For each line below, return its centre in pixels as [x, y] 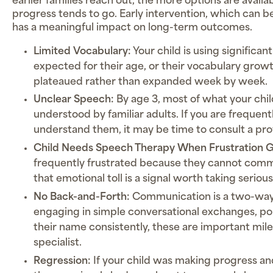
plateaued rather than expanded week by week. [151, 82]
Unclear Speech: [74, 100]
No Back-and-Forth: [82, 198]
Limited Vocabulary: [83, 51]
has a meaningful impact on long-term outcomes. [132, 28]
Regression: [62, 261]
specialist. [58, 243]
